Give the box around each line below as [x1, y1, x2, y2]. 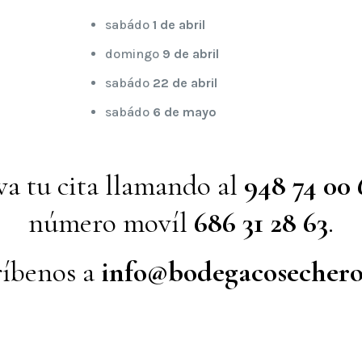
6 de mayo [153, 104, 217, 120]
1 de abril [153, 17, 206, 32]
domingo [105, 46, 163, 61]
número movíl [28, 205, 194, 240]
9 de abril [162, 46, 220, 61]
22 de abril [153, 75, 218, 90]
